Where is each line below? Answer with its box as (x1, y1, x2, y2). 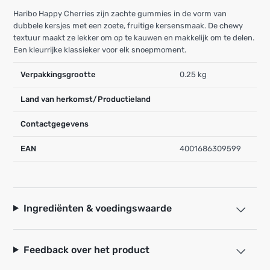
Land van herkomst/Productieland (20, 94, 151, 104)
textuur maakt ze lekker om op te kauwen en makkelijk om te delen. (13, 33, 254, 42)
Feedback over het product (23, 243, 149, 256)
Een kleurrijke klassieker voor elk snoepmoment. (13, 45, 186, 54)
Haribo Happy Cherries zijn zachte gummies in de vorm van (13, 8, 227, 18)
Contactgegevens (20, 119, 89, 128)
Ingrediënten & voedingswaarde (23, 202, 172, 214)
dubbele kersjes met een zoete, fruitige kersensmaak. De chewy (13, 20, 243, 30)
